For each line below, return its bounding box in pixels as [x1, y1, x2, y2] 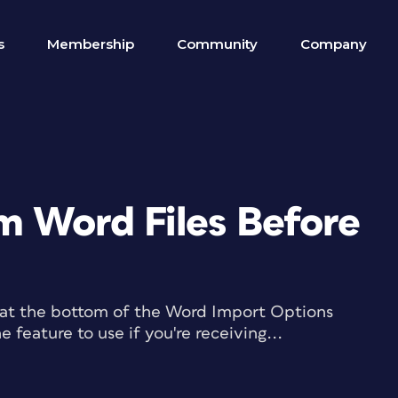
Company [300, 36, 367, 52]
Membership [47, 36, 134, 52]
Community [177, 36, 258, 52]
